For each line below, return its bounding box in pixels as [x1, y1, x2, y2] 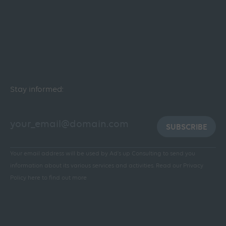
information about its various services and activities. [10, 163, 154, 169]
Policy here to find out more [10, 175, 87, 182]
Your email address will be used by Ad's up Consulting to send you [10, 151, 195, 157]
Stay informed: [10, 86, 64, 94]
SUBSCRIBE [166, 122, 207, 132]
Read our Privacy [154, 163, 203, 169]
